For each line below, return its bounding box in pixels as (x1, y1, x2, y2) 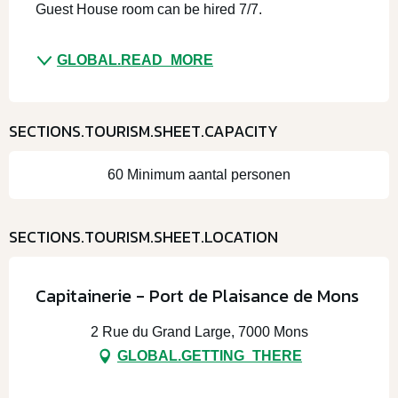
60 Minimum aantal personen (107, 166, 291, 182)
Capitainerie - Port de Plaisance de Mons (36, 282, 359, 309)
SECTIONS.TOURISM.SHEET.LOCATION (9, 224, 278, 249)
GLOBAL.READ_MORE (57, 52, 213, 68)
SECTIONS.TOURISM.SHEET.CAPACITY (9, 118, 278, 143)
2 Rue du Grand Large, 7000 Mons (90, 323, 308, 339)
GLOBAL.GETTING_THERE (117, 347, 302, 363)
